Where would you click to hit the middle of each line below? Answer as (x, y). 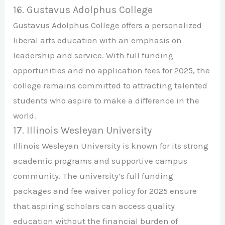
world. (25, 116)
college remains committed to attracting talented (110, 86)
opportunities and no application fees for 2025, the (112, 71)
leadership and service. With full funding (93, 55)
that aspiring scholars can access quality (94, 206)
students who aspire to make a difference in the (106, 101)
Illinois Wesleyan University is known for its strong (111, 146)
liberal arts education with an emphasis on (98, 40)
